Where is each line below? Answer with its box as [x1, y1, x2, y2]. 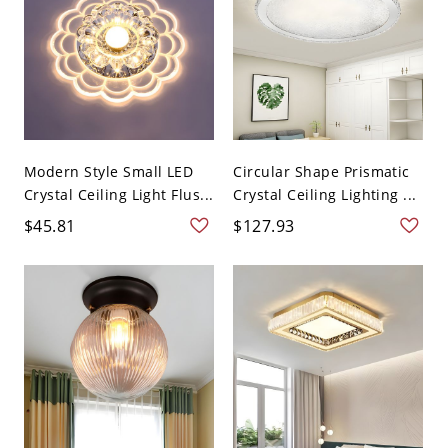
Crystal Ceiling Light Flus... [23, 184, 214, 204]
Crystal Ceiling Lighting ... [233, 184, 417, 204]
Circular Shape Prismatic [233, 161, 410, 181]
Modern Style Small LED [23, 161, 194, 181]
